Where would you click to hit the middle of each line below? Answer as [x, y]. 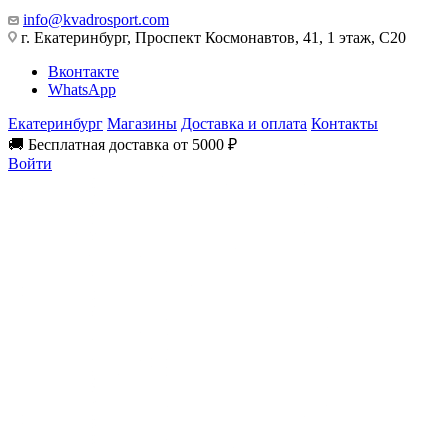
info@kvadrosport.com [96, 19]
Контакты [344, 123]
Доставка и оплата [244, 123]
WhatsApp [82, 89]
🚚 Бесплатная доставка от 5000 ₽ [122, 144]
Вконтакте [83, 71]
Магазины [142, 123]
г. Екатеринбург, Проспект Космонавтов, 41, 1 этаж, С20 [211, 37]
